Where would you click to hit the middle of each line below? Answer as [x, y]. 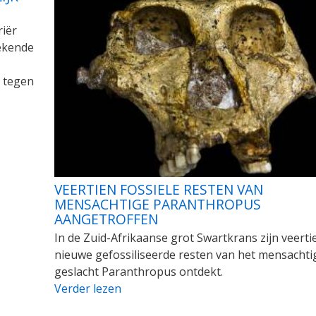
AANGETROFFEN [106, 219]
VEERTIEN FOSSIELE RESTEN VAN [158, 189]
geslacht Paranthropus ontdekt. [138, 272]
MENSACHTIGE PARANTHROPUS [157, 204]
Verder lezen [87, 289]
